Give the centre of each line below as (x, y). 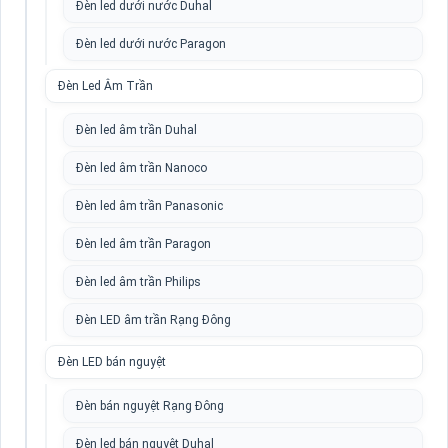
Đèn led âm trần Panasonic (149, 206)
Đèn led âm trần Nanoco (141, 168)
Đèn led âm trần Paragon (143, 244)
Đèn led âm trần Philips (138, 282)
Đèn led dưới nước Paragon (151, 44)
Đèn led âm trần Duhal (136, 130)
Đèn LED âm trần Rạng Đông (153, 320)
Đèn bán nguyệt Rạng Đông (150, 406)
